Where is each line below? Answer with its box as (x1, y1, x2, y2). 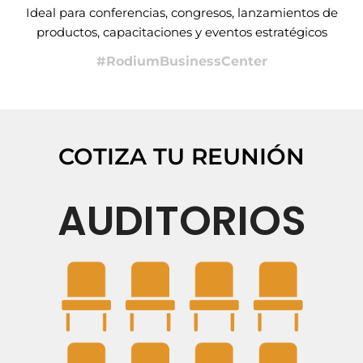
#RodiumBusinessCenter (96, 53, 267, 70)
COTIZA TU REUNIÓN (58, 142, 305, 170)
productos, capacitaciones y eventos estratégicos (36, 24, 327, 41)
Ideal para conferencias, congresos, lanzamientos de (25, 5, 338, 21)
